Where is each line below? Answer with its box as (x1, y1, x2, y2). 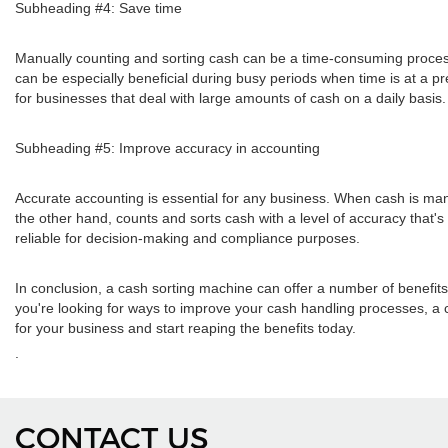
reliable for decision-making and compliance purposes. (15, 230, 360, 246)
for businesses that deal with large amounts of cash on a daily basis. (15, 90, 446, 106)
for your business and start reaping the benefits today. (15, 320, 356, 336)
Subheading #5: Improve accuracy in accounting (15, 140, 320, 156)
